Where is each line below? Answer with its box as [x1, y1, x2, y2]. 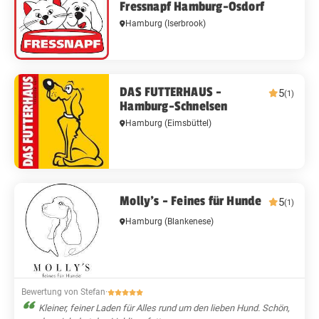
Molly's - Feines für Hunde [120, 192, 262, 209]
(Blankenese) [164, 216, 214, 226]
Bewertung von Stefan [21, 287, 105, 298]
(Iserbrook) [164, 18, 206, 28]
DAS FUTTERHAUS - [120, 83, 222, 100]
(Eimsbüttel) [164, 117, 212, 128]
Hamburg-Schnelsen [120, 98, 228, 114]
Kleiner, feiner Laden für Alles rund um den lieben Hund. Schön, [38, 303, 290, 314]
